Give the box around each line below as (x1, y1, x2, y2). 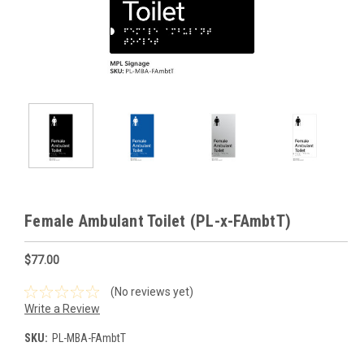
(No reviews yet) (110, 284, 193, 298)
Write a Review (24, 301, 100, 315)
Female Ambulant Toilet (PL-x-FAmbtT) (24, 211, 291, 231)
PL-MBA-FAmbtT (51, 331, 126, 344)
